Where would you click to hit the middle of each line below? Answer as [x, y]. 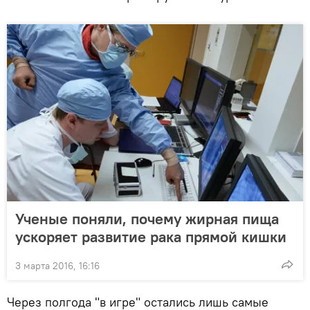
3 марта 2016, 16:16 [57, 265]
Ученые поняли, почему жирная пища [147, 218]
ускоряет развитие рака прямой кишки [151, 236]
